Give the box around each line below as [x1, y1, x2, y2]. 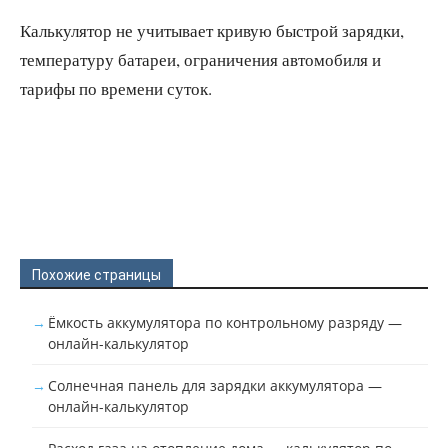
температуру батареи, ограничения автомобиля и [20, 48, 381, 71]
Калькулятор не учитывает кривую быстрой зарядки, [20, 19, 404, 42]
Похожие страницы [32, 267, 161, 283]
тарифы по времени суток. [20, 77, 212, 100]
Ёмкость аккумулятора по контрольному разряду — [48, 313, 402, 332]
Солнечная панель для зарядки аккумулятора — [48, 376, 382, 395]
